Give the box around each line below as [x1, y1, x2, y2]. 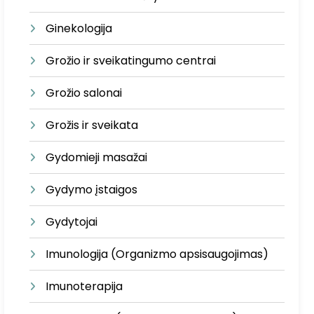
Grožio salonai [46, 85, 123, 101]
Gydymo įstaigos [46, 182, 138, 198]
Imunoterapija [46, 278, 123, 294]
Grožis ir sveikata [46, 117, 139, 133]
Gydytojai [46, 214, 98, 230]
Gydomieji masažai [46, 149, 148, 165]
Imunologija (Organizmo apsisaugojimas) [46, 246, 269, 262]
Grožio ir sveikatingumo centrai [46, 53, 217, 69]
